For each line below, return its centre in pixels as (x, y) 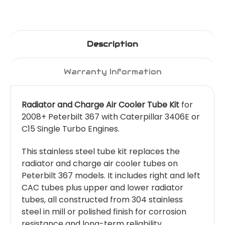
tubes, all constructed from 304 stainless (102, 200)
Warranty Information (113, 72)
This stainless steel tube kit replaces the (101, 152)
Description (113, 44)
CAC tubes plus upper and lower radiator (102, 188)
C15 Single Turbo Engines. (71, 129)
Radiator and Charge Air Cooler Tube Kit (100, 105)
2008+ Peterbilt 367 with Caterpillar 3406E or (111, 117)
